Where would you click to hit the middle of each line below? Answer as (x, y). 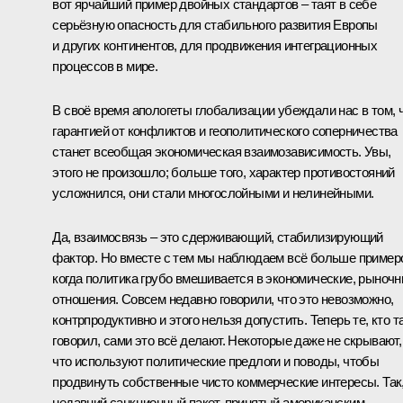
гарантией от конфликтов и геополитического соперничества (225, 130)
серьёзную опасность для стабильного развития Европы (215, 24)
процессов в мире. (105, 66)
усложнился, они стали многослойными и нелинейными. (213, 193)
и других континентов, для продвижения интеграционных (215, 45)
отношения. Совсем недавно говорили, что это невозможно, (223, 299)
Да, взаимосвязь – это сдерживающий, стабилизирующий (218, 237)
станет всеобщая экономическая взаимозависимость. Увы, (222, 151)
